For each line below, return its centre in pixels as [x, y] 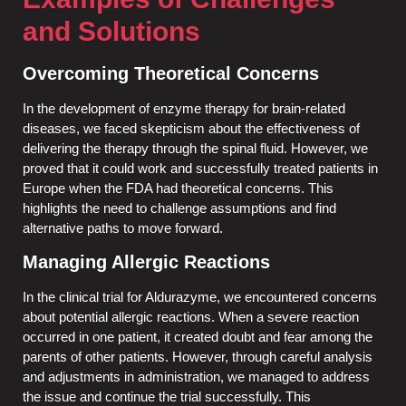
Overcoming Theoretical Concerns [171, 73]
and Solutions [111, 31]
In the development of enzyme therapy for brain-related [184, 108]
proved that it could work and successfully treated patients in [200, 168]
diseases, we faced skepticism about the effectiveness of [191, 128]
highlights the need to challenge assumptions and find [179, 208]
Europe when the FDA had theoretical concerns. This [178, 188]
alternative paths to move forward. [123, 227]
